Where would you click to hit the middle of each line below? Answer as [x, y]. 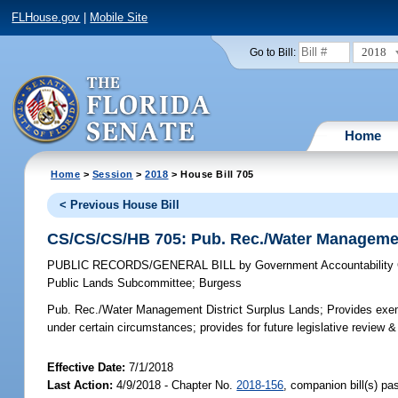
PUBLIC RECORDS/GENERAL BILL [143, 266]
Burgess [221, 283]
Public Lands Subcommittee [120, 283]
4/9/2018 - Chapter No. [175, 385]
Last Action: [80, 385]
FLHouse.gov [46, 18]
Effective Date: [88, 367]
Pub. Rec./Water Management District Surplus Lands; [186, 310]
